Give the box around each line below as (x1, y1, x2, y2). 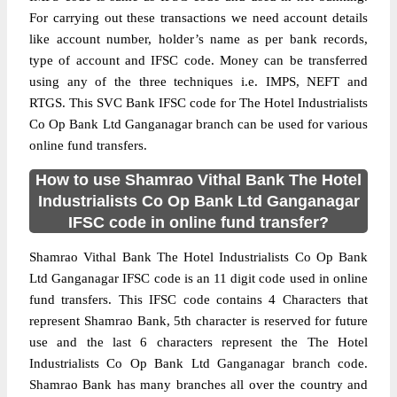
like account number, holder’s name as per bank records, (29, 32, 368, 46)
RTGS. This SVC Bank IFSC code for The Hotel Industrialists (29, 96, 368, 110)
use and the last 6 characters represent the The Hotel (29, 335, 368, 349)
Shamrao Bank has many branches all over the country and (29, 378, 368, 392)
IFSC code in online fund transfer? (68, 214, 329, 231)
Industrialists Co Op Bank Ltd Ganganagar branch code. (29, 356, 368, 370)
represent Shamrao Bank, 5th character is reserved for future (29, 314, 368, 328)
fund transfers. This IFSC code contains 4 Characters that (29, 292, 368, 307)
